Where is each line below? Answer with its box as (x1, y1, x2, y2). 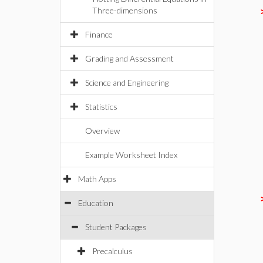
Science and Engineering (85, 77, 168, 87)
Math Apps (78, 174, 116, 184)
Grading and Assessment (85, 53, 174, 63)
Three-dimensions (92, 5, 157, 15)
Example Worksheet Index (85, 150, 177, 160)
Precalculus (92, 246, 133, 256)
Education (78, 198, 113, 208)
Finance (85, 29, 113, 39)
